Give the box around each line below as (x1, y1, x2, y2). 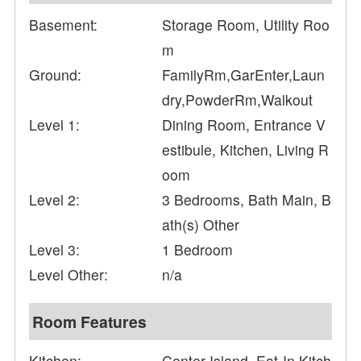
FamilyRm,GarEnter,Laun (162, 64, 326, 85)
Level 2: (29, 189, 81, 210)
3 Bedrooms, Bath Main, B (162, 189, 332, 210)
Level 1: (29, 114, 81, 135)
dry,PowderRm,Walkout (162, 89, 313, 110)
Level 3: (29, 239, 81, 260)
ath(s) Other (162, 214, 240, 235)
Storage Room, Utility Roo (162, 15, 330, 35)
